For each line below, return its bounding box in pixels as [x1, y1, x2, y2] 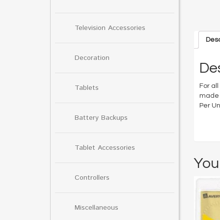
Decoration [75, 53, 110, 63]
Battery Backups [75, 112, 128, 123]
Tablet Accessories [75, 142, 135, 153]
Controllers [75, 172, 110, 183]
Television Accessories [75, 23, 145, 33]
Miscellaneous [75, 202, 118, 213]
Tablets [75, 82, 99, 93]
